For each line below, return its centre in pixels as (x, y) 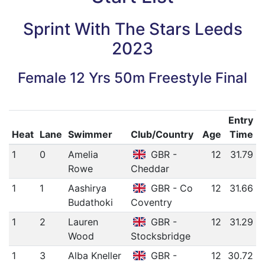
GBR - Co (171, 188)
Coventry (151, 202)
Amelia (83, 154)
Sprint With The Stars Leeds (132, 29)
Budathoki (90, 202)
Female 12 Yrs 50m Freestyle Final (132, 77)
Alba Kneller (94, 255)
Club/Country (162, 134)
